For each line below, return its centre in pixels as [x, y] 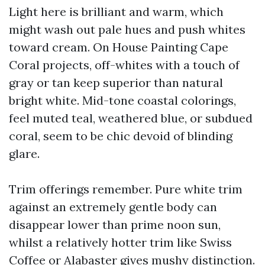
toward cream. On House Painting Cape [119, 47]
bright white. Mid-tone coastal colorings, [122, 100]
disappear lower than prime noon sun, [115, 224]
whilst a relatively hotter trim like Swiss [120, 242]
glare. [24, 153]
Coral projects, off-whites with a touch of [124, 65]
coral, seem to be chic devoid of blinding [121, 136]
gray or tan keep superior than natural [116, 83]
